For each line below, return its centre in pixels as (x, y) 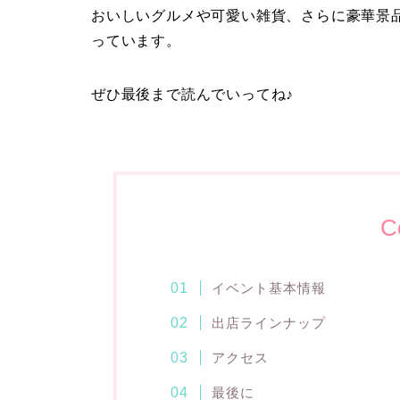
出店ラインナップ (268, 323)
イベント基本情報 (268, 288)
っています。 (136, 41)
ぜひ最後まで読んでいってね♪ (193, 95)
